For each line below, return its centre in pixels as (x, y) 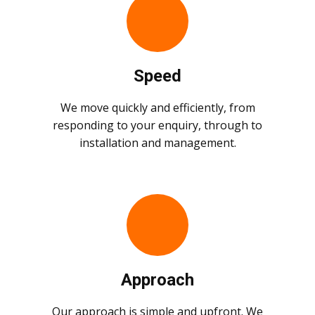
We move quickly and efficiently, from (157, 108)
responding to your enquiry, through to (157, 126)
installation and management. (157, 143)
